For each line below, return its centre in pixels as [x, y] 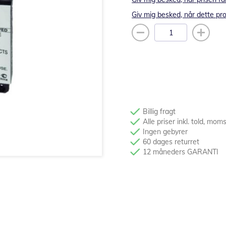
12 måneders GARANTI [181, 152]
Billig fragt [159, 111]
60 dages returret [171, 142]
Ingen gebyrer [165, 132]
